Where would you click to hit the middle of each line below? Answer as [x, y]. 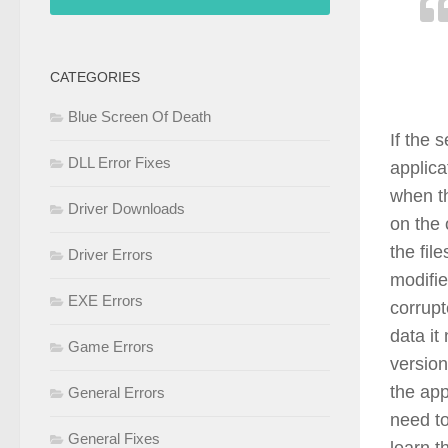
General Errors [116, 393]
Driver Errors [110, 255]
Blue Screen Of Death [139, 117]
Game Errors [111, 347]
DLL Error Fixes [119, 163]
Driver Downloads [126, 209]
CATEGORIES [95, 77]
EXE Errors [105, 301]
